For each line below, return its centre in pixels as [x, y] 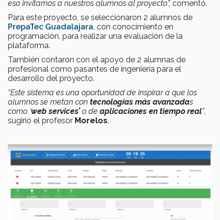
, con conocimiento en [133, 27]
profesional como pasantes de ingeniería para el [95, 69]
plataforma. [29, 46]
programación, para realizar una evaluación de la [95, 36]
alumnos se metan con [49, 102]
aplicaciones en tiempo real [151, 111]
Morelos [90, 121]
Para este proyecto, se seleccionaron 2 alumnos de [100, 18]
